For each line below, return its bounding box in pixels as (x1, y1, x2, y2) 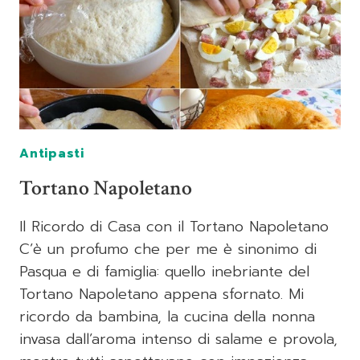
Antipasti (19, 144, 84, 162)
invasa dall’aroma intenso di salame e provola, (19, 327, 337, 350)
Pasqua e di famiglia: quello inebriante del (19, 260, 309, 283)
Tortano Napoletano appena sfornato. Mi (19, 282, 304, 305)
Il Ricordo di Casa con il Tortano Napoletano (19, 215, 329, 238)
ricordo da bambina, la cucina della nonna (19, 305, 315, 328)
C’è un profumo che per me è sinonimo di (19, 237, 317, 260)
